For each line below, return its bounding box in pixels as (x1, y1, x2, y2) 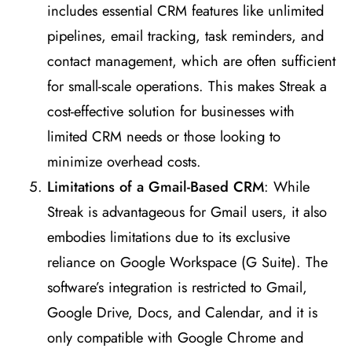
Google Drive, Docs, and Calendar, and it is (47, 302, 317, 324)
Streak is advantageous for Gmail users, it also (47, 201, 327, 223)
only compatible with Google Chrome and (47, 327, 303, 349)
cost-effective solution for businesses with (47, 101, 295, 123)
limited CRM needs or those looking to (47, 126, 280, 148)
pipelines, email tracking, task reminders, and (47, 25, 324, 47)
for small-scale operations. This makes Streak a (47, 75, 327, 97)
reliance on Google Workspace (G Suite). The (47, 251, 328, 273)
